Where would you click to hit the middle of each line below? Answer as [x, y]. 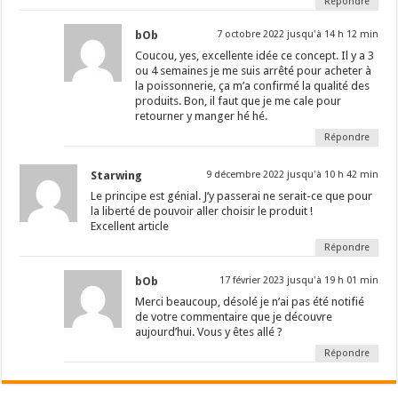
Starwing [117, 175]
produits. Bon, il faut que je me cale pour [239, 100]
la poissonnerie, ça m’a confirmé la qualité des [253, 85]
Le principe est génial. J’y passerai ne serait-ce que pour [232, 195]
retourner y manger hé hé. [202, 115]
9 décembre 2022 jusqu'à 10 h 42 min [292, 174]
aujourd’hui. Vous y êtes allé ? [209, 331]
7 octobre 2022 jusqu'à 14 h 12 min [297, 34]
